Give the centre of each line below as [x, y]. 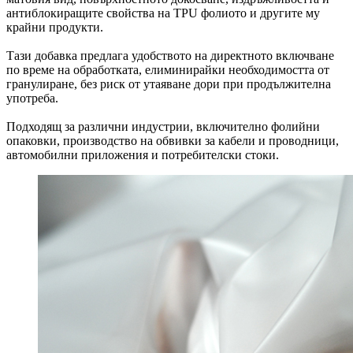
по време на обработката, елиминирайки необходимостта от [168, 70]
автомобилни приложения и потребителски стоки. [143, 155]
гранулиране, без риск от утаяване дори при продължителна [169, 84]
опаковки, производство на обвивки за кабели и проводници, [173, 141]
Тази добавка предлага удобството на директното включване [170, 56]
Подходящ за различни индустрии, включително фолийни [163, 127]
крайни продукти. [55, 28]
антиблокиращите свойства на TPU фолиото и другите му [163, 13]
